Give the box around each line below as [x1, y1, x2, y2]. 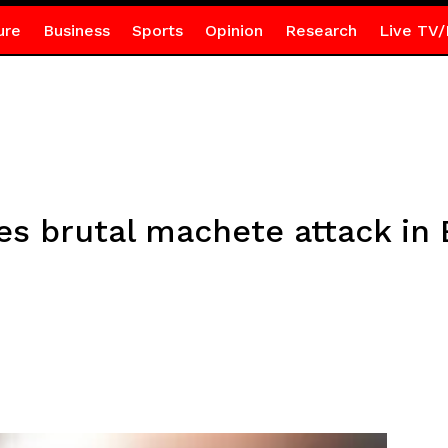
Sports [131, 21, 183, 40]
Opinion [204, 21, 263, 40]
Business [42, 21, 110, 40]
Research [284, 21, 357, 40]
